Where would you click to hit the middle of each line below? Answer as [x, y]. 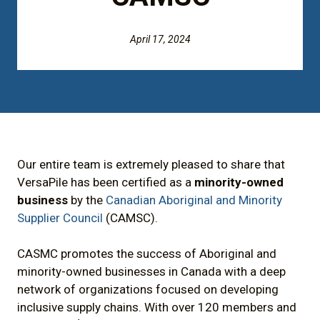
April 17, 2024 [160, 40]
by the [87, 200]
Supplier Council [60, 218]
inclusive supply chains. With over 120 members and [157, 307]
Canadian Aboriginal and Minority [194, 200]
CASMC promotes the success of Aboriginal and [147, 254]
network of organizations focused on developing [148, 290]
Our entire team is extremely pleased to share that [151, 165]
